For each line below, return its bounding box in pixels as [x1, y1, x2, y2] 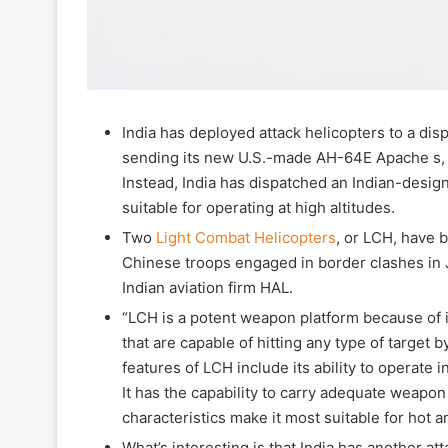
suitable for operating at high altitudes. [122, 197, 395, 217]
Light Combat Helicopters [156, 227, 336, 247]
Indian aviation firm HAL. [122, 277, 293, 297]
